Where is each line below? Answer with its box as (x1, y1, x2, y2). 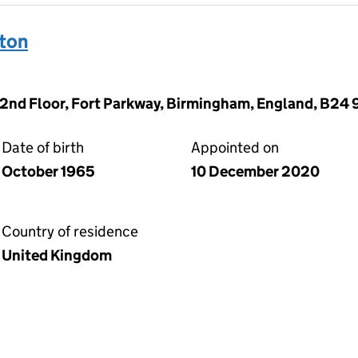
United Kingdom (2, 246, 112, 265)
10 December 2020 (191, 162, 320, 181)
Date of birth (2, 138, 84, 157)
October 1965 (2, 162, 95, 181)
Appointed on (191, 138, 279, 157)
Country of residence (2, 222, 138, 241)
